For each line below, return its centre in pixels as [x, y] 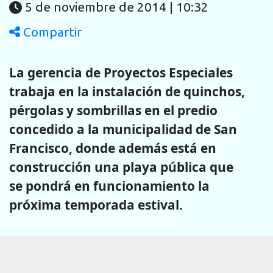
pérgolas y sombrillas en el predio [113, 110]
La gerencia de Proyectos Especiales [121, 72]
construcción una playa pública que [121, 167]
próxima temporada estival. [96, 204]
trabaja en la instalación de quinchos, [127, 91]
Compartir [51, 32]
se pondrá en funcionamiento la [109, 186]
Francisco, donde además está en [113, 148]
